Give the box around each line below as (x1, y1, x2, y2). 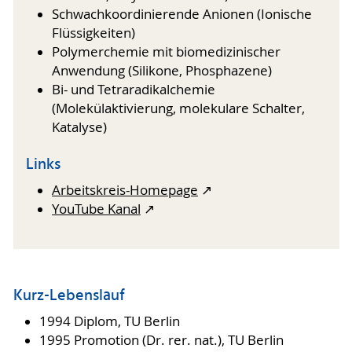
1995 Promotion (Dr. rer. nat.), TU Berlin (38, 332, 284, 350)
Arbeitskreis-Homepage (52, 181, 198, 200)
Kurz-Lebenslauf (13, 283, 125, 309)
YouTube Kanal (52, 200, 141, 218)
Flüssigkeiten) (52, 24, 135, 42)
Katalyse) (52, 118, 107, 136)
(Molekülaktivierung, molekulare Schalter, (52, 99, 305, 117)
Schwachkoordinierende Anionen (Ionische (52, 5, 312, 23)
